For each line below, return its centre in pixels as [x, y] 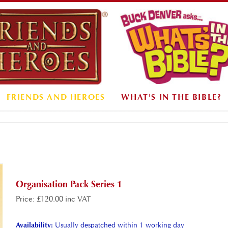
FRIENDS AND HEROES [56, 97]
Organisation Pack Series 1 [69, 184]
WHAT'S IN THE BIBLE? [172, 97]
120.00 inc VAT [66, 199]
